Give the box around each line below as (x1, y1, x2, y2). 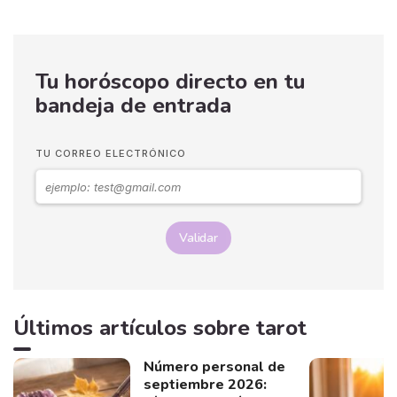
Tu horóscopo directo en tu (35, 66, 305, 96)
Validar (178, 230, 219, 247)
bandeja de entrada (35, 90, 231, 120)
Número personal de (143, 357, 285, 378)
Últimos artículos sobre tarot (13, 314, 307, 343)
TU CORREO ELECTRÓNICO (35, 147, 186, 160)
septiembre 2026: (143, 375, 267, 395)
